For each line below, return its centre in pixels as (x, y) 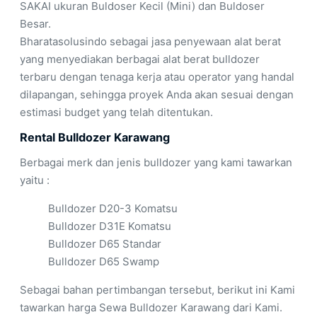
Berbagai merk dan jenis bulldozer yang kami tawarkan (156, 163)
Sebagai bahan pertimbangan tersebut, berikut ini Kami (157, 290)
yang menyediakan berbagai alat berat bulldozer (140, 59)
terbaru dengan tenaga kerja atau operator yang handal (157, 77)
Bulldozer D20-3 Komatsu (113, 209)
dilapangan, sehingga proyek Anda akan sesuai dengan (157, 95)
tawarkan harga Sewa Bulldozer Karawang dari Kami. (151, 308)
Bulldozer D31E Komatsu (110, 226)
